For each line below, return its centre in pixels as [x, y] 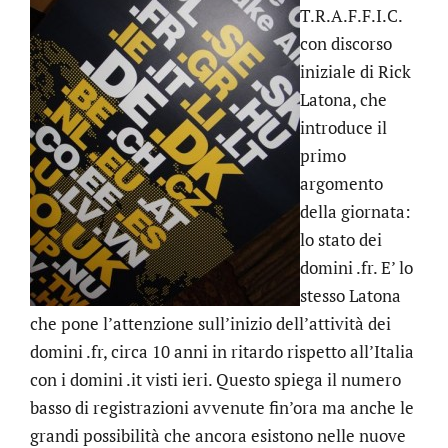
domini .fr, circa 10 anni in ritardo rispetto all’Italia [222, 352]
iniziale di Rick [355, 72]
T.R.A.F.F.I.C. [351, 16]
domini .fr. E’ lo [356, 268]
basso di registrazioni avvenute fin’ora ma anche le [222, 408]
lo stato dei [341, 240]
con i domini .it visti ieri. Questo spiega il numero [215, 380]
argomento [341, 184]
